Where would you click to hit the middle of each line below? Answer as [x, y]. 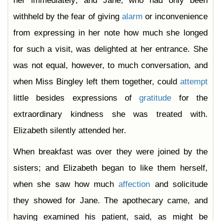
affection [134, 184]
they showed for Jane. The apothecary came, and [110, 201]
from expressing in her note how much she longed [110, 33]
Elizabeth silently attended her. [70, 131]
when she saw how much [66, 184]
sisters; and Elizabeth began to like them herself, [110, 168]
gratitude [155, 98]
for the [190, 98]
